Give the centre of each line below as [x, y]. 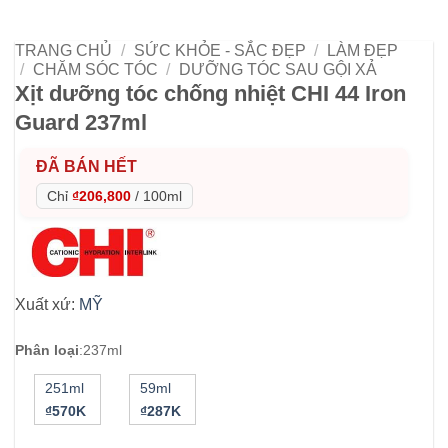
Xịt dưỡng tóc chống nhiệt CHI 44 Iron [210, 93]
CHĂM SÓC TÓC [95, 69]
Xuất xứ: [47, 304]
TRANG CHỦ [63, 50]
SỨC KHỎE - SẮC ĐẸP [219, 50]
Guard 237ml [81, 122]
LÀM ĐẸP [363, 50]
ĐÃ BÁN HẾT [86, 166]
